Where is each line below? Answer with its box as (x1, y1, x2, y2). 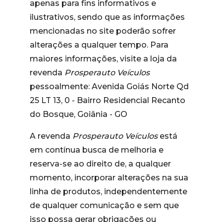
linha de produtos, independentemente (30, 187, 187, 196)
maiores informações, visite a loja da (30, 54, 177, 63)
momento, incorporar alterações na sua (30, 173, 188, 182)
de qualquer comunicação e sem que (30, 201, 179, 210)
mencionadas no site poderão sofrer (30, 26, 176, 36)
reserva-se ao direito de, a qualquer (30, 159, 171, 168)
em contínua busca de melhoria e (30, 145, 164, 155)
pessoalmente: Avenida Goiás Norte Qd (30, 82, 189, 91)
